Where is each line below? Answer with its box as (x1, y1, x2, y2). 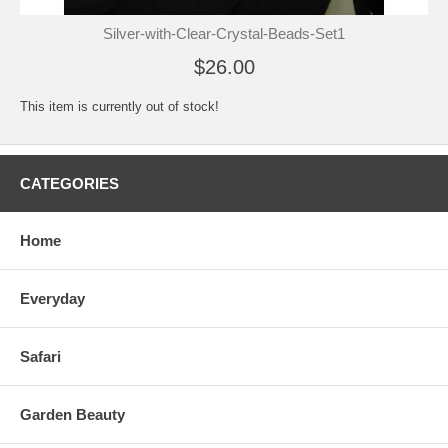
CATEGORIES (20, 175, 119, 192)
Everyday (20, 290, 85, 307)
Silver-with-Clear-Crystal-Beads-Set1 (103, 25, 345, 42)
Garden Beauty (20, 406, 125, 423)
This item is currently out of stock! (20, 99, 219, 114)
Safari (20, 348, 61, 365)
